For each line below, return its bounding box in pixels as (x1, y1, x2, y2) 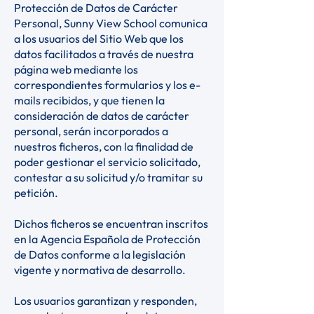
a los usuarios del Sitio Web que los (14, 32, 184, 46)
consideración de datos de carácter (14, 109, 189, 123)
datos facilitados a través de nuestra (14, 47, 193, 61)
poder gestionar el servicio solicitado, (14, 155, 200, 169)
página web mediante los (14, 62, 138, 76)
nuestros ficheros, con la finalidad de (14, 139, 193, 153)
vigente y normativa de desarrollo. (14, 263, 190, 277)
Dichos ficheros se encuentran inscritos (14, 217, 208, 231)
